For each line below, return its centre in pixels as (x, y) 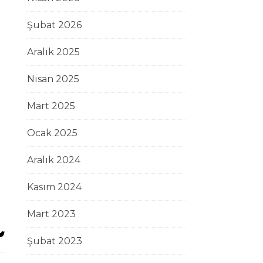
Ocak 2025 (52, 133)
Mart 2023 (51, 214)
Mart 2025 (51, 106)
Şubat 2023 (55, 241)
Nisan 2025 (53, 79)
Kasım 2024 (54, 187)
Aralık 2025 (53, 52)
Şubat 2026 (54, 25)
